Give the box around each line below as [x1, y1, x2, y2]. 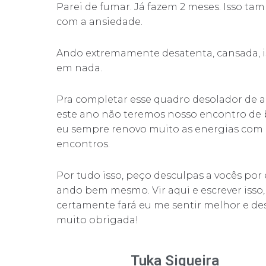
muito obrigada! [56, 214, 138, 226]
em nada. [56, 62, 102, 74]
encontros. [56, 138, 110, 150]
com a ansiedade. [56, 16, 142, 28]
